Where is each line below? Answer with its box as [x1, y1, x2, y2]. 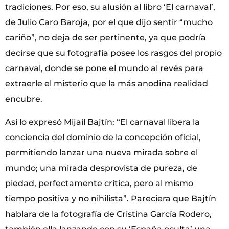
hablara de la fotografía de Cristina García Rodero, [5, 209, 212, 219]
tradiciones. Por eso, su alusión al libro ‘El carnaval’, [5, 2, 215, 12]
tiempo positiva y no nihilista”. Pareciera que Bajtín [5, 193, 216, 203]
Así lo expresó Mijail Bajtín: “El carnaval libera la [5, 117, 200, 127]
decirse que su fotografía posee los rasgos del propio [5, 48, 222, 58]
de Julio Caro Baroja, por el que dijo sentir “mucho [5, 17, 213, 28]
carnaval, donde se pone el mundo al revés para [5, 63, 203, 74]
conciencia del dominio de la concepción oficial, [5, 132, 201, 142]
